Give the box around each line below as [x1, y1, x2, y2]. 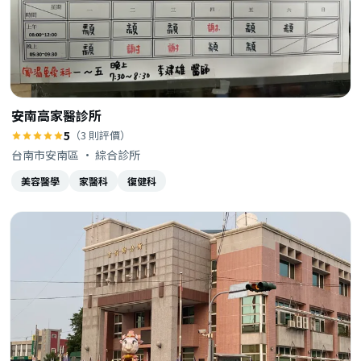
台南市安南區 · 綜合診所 [11, 147, 140, 164]
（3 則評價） [70, 127, 131, 143]
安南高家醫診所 [11, 106, 102, 126]
